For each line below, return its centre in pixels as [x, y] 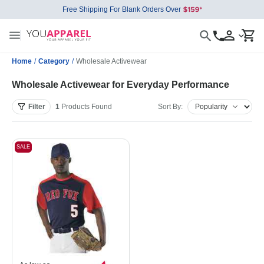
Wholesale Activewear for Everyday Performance [121, 85]
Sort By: [170, 107]
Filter [37, 107]
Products [75, 107]
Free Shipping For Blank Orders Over [121, 9]
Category [54, 61]
